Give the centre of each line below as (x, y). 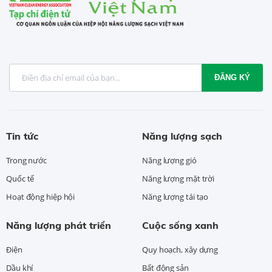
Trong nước (26, 161)
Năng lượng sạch (182, 136)
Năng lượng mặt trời (178, 179)
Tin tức (22, 136)
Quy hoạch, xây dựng (180, 250)
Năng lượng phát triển (59, 226)
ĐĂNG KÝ (233, 78)
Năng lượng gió (169, 161)
